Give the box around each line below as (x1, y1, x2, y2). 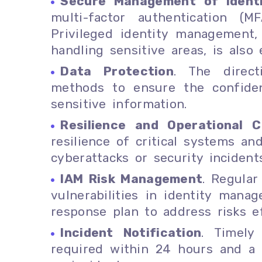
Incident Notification (60, 225, 202, 240)
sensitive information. (51, 96, 187, 111)
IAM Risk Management (60, 171, 203, 186)
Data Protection (60, 63, 174, 78)
